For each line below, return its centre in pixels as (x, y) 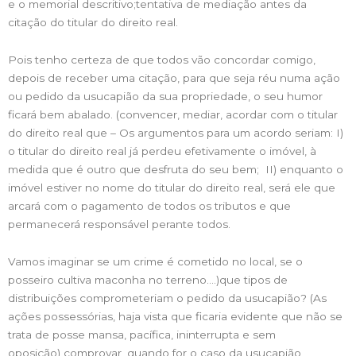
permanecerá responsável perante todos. (119, 224)
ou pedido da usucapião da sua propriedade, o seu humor (165, 96)
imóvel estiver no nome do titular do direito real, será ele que (172, 187)
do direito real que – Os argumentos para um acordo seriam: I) (176, 132)
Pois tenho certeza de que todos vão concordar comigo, (162, 59)
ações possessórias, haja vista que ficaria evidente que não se (175, 316)
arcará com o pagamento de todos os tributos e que (149, 205)
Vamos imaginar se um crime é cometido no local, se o (155, 261)
